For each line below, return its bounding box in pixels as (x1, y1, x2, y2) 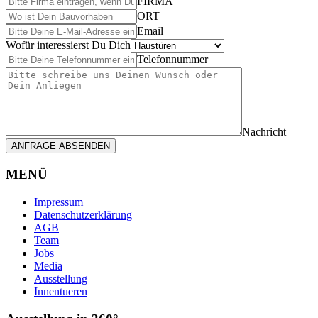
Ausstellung (34, 272, 87, 285)
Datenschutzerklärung (34, 208, 132, 221)
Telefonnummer (137, 53, 208, 66)
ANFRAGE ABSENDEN (11, 141, 110, 152)
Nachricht (242, 126, 286, 138)
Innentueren (34, 285, 87, 297)
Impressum (34, 195, 83, 208)
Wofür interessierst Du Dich (6, 39, 131, 52)
